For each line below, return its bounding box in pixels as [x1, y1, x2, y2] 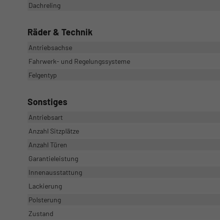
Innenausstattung [28, 168, 82, 177]
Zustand [28, 209, 54, 218]
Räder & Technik [27, 27, 93, 38]
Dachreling [28, 1, 60, 10]
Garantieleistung [28, 154, 78, 163]
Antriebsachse [28, 43, 72, 52]
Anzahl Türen [28, 140, 67, 149]
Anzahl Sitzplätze [28, 127, 79, 136]
